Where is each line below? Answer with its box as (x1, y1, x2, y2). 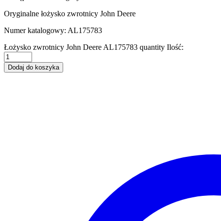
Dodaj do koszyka (8, 63, 59, 71)
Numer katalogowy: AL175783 (4, 26, 102, 35)
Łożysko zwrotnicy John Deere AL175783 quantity (4, 42, 165, 51)
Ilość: (167, 42, 184, 51)
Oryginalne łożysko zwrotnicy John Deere (4, 9, 136, 18)
